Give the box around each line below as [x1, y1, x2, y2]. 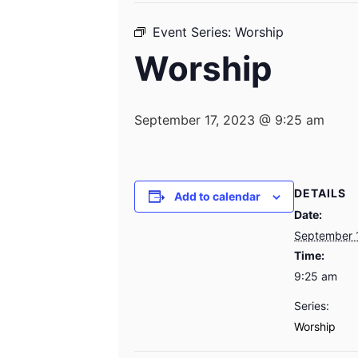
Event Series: [153, 24, 235, 41]
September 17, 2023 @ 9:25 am [134, 112, 324, 129]
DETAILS [294, 186, 346, 201]
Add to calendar [173, 189, 261, 204]
